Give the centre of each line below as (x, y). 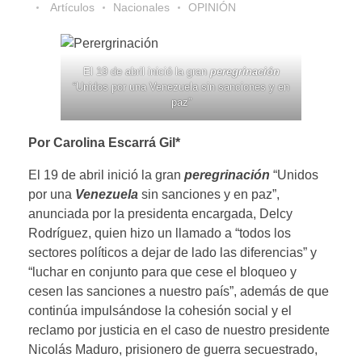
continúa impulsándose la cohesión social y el (160, 310)
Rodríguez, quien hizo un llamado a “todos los (160, 233)
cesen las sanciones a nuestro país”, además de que (179, 291)
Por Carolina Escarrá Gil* (104, 142)
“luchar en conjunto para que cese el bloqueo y (162, 271)
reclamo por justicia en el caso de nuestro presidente (179, 330)
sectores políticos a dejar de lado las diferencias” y (173, 252)
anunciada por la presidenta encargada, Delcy (160, 213)
